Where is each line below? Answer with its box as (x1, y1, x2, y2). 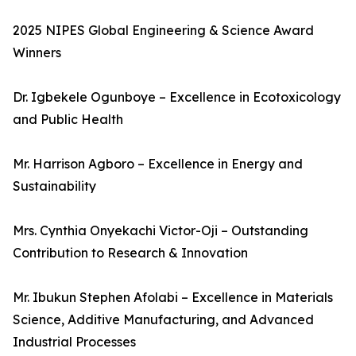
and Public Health (13, 111, 123, 127)
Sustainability (13, 178, 96, 194)
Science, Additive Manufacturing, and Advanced (13, 311, 314, 327)
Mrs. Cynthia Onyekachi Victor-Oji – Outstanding (13, 222, 308, 238)
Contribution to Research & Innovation (13, 245, 248, 261)
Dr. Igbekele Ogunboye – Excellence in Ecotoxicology (13, 89, 341, 105)
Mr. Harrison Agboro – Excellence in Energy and (13, 156, 303, 172)
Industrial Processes (13, 334, 136, 350)
